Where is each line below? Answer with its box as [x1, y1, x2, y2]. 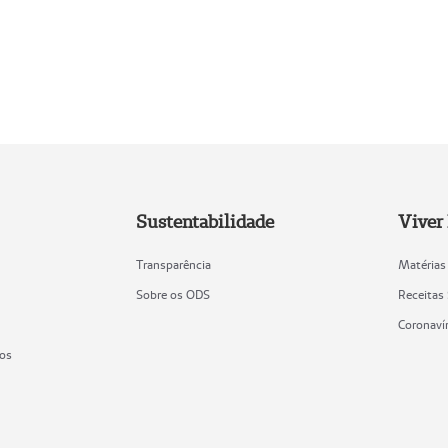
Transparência [135, 257, 211, 273]
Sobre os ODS [135, 287, 210, 303]
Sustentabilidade [135, 210, 274, 234]
